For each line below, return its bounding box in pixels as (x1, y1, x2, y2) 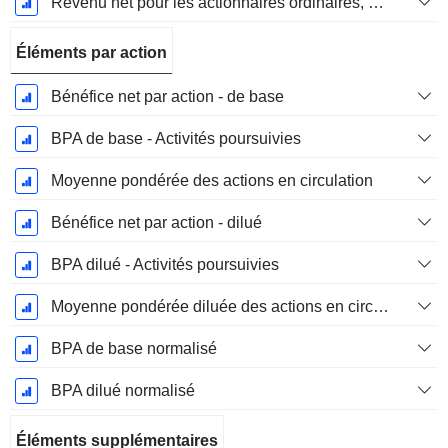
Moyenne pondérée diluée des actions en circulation (372, 298, 389, 316)
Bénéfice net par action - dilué (50, 214, 262, 232)
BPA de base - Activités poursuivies (50, 130, 301, 148)
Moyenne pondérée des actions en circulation (50, 172, 373, 190)
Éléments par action (16, 44, 167, 62)
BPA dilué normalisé (50, 382, 195, 400)
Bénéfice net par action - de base (50, 88, 284, 106)
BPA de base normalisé (50, 340, 217, 358)
